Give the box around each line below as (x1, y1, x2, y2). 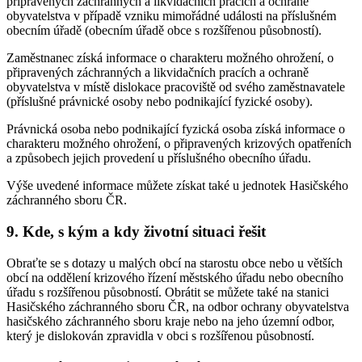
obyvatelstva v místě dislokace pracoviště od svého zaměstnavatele (6, 80, 345, 95)
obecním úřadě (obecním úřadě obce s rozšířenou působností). (6, 23, 322, 38)
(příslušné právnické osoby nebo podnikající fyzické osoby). (6, 95, 313, 109)
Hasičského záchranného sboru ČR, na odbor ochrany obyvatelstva (6, 299, 349, 314)
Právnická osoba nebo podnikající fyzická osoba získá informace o (6, 122, 345, 137)
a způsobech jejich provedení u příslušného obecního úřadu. (6, 151, 311, 166)
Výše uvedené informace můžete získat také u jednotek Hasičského (6, 179, 348, 193)
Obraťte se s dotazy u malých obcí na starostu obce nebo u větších (6, 255, 343, 270)
